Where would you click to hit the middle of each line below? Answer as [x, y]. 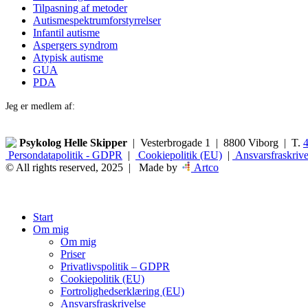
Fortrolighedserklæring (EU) [122, 291]
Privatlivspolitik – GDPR [115, 266]
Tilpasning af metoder [80, 8]
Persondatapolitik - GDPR [64, 155]
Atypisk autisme [68, 57]
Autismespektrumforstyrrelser [97, 20]
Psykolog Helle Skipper [73, 142]
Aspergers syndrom [75, 45]
